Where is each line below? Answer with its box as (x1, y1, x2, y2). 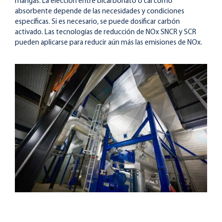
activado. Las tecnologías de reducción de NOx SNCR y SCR (15, 29, 196, 37)
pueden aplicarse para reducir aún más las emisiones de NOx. (15, 39, 202, 47)
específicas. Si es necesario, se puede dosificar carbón (15, 18, 180, 26)
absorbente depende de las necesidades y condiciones (15, 8, 184, 16)
